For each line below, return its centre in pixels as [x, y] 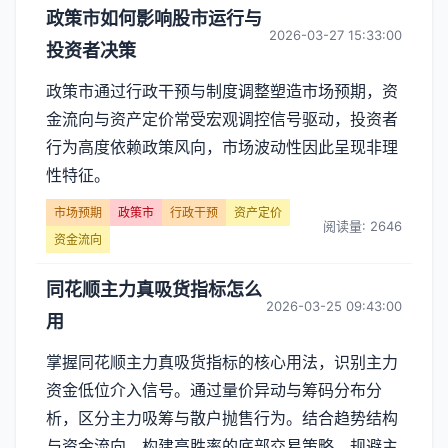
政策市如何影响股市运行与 [154, 18]
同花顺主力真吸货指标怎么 [154, 289]
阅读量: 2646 [362, 225]
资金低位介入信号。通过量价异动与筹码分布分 [214, 390]
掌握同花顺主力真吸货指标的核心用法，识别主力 [222, 362]
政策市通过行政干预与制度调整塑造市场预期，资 [222, 91]
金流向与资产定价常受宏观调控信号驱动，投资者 [222, 119]
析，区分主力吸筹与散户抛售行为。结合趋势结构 [222, 418]
